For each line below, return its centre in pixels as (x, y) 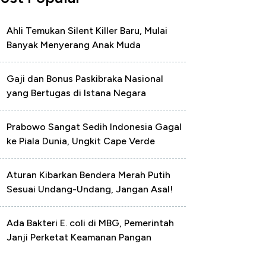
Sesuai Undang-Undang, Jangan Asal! (90, 189)
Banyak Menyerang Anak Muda (74, 45)
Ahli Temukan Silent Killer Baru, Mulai (87, 31)
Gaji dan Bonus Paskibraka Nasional (85, 79)
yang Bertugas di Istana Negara (76, 93)
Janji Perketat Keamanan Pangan (79, 237)
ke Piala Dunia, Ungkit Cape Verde (81, 141)
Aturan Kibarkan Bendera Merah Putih (88, 175)
